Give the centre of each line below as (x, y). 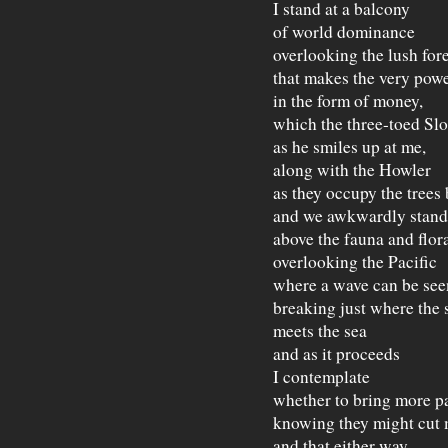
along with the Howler (352, 169)
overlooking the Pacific (355, 261)
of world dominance (344, 31)
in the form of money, (348, 100)
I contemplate (321, 376)
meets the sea (320, 330)
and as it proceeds (336, 353)
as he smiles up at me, (349, 146)
